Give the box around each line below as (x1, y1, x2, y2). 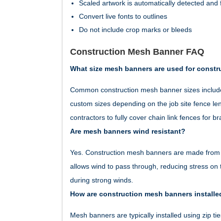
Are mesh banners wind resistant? (70, 127, 185, 135)
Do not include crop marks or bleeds (79, 25, 192, 34)
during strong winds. (70, 176, 133, 184)
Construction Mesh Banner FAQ (70, 46, 204, 57)
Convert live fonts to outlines (79, 12, 167, 20)
